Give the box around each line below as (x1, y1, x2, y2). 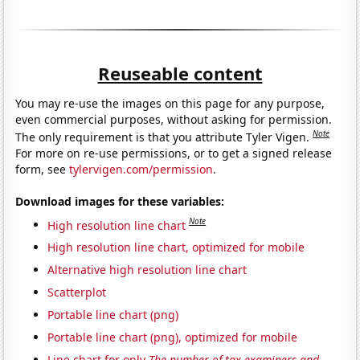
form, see (15, 161, 70, 177)
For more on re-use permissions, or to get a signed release (15, 145, 333, 161)
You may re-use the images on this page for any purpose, (15, 96, 325, 112)
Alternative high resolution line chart (47, 262, 247, 278)
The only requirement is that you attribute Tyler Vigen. (15, 129, 313, 145)
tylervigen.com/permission (69, 161, 214, 177)
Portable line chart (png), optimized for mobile (47, 329, 298, 346)
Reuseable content (97, 61, 263, 86)
